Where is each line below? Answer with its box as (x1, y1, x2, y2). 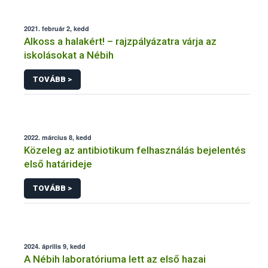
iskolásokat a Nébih (24, 49, 114, 62)
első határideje (24, 158, 92, 170)
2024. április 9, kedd (24, 241, 86, 251)
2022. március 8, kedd (24, 133, 92, 142)
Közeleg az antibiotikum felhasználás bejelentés (24, 144, 246, 156)
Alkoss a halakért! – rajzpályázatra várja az (24, 35, 217, 48)
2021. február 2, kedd (24, 24, 89, 33)
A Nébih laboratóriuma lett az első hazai (24, 252, 206, 265)
